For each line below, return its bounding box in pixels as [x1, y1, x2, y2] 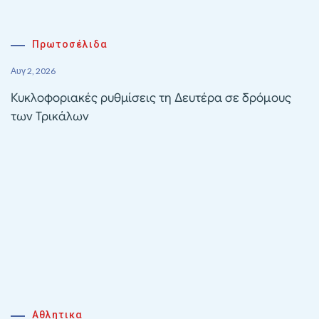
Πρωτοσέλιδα [32, 38, 108, 50]
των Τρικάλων [11, 108, 89, 124]
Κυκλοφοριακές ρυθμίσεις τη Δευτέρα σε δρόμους [11, 90, 291, 105]
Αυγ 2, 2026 [11, 65, 56, 76]
